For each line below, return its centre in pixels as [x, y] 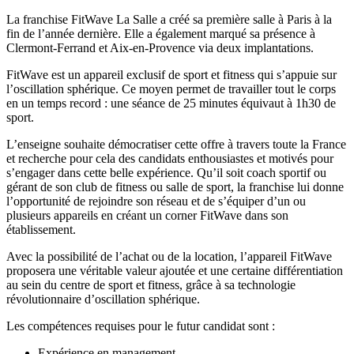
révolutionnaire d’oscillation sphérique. [103, 299]
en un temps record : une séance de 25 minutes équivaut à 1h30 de [171, 104]
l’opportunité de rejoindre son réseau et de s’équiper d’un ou [156, 201]
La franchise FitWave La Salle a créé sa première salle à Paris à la [169, 20]
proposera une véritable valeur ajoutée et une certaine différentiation [175, 271]
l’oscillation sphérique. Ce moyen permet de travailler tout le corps [171, 89]
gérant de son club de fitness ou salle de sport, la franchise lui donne [175, 187]
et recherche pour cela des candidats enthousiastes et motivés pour [170, 159]
